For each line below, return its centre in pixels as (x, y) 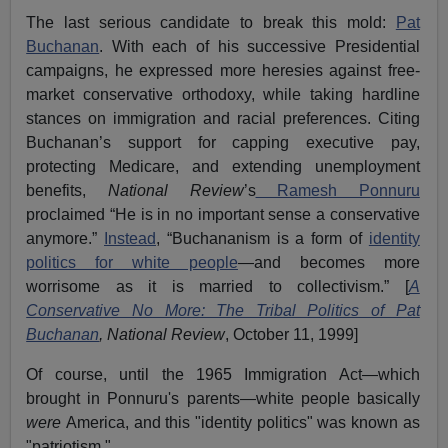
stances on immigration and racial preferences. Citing (223, 118)
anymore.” (65, 238)
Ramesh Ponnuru (337, 190)
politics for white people (132, 262)
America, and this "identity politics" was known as (242, 422)
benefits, (67, 190)
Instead (130, 238)
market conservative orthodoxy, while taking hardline (223, 94)
